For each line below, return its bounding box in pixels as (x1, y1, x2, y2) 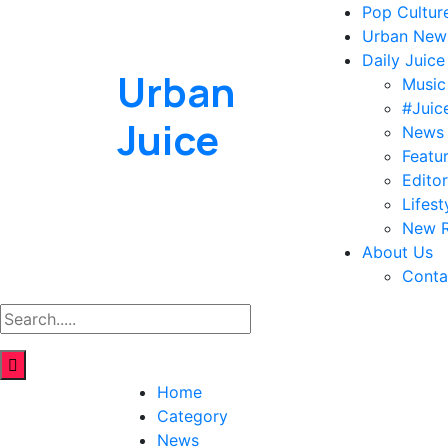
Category (157, 406, 228, 426)
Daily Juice (362, 50, 445, 70)
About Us (362, 242, 433, 262)
